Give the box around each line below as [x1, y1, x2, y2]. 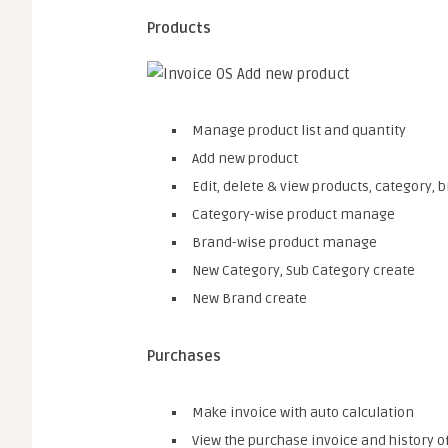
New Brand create [192, 290, 307, 307]
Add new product [192, 150, 298, 167]
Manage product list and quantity [192, 122, 406, 139]
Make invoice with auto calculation [192, 404, 414, 421]
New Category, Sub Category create [192, 262, 415, 279]
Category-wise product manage [192, 206, 395, 223]
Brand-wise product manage [192, 234, 377, 251]
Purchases [147, 347, 221, 365]
